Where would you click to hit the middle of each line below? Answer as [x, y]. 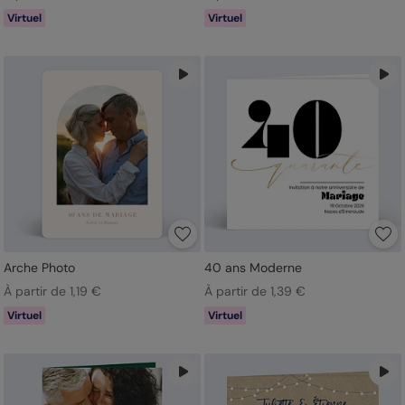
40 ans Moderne [253, 268]
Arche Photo [39, 268]
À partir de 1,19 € [52, 292]
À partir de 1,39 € [254, 292]
